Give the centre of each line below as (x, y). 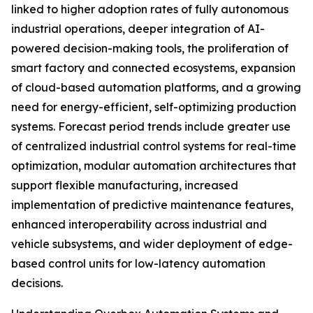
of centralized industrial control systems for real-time (154, 146)
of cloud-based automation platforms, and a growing (156, 88)
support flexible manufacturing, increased (125, 185)
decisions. (37, 283)
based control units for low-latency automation (138, 264)
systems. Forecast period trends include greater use (151, 127)
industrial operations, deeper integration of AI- (138, 29)
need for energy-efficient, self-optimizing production (154, 107)
